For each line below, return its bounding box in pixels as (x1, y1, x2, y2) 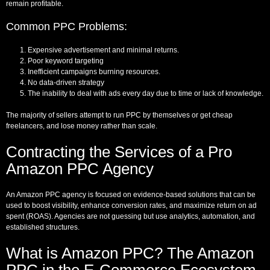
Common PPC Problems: (6, 20, 127, 33)
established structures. (6, 222, 80, 231)
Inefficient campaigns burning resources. (28, 67, 160, 76)
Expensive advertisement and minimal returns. (28, 45, 179, 54)
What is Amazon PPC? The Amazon (6, 243, 254, 262)
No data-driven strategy (28, 78, 104, 87)
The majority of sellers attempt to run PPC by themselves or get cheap (6, 110, 233, 119)
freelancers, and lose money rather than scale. (6, 121, 157, 130)
